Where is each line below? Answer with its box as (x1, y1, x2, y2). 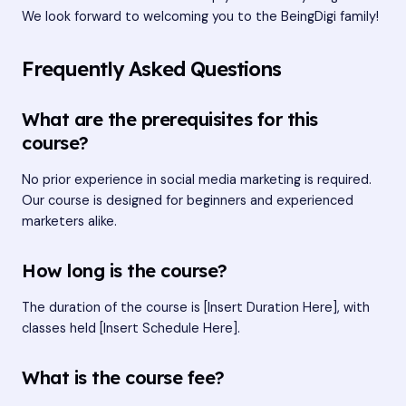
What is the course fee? (22, 366, 225, 390)
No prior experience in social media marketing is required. (22, 170, 372, 188)
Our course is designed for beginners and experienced (22, 191, 353, 209)
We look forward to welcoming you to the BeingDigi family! (22, 8, 379, 26)
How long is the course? (22, 259, 227, 283)
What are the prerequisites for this (22, 107, 318, 130)
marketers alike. (22, 212, 117, 230)
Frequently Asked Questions (22, 55, 281, 81)
